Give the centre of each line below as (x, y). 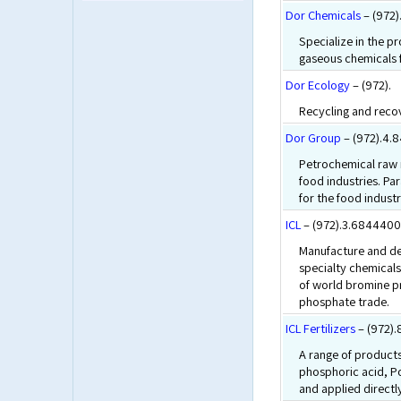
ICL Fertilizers (320, 328)
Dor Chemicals (323, 15)
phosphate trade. (344, 301)
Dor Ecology (318, 85)
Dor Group (313, 137)
